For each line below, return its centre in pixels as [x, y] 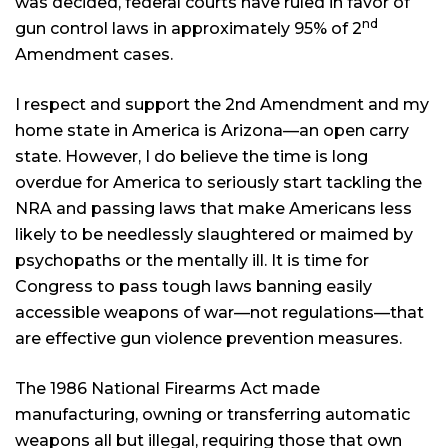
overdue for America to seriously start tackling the [218, 182]
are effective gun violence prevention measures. [208, 338]
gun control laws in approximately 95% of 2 [188, 28]
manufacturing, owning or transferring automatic [212, 414]
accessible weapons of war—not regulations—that [219, 312]
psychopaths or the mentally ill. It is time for [192, 260]
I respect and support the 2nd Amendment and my [222, 104]
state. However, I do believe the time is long [191, 156]
